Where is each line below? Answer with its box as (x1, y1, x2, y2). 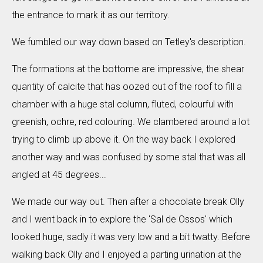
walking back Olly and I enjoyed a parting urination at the (12, 249, 241, 260)
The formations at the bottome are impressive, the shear (12, 63, 244, 75)
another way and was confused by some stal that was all (12, 151, 245, 163)
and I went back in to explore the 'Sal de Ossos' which (12, 214, 232, 225)
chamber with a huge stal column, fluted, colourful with (12, 99, 234, 110)
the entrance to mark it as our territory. (12, 9, 170, 21)
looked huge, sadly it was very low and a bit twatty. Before (12, 231, 250, 242)
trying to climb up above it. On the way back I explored (12, 134, 235, 145)
